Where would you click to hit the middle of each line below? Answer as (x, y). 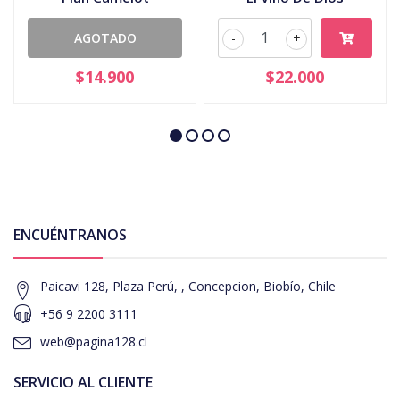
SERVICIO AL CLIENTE (83, 382)
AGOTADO (105, 37)
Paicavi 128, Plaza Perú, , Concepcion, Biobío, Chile (188, 286)
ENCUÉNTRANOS (70, 234)
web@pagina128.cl (94, 341)
